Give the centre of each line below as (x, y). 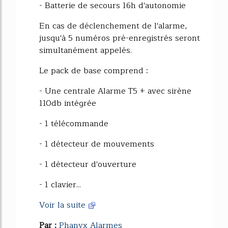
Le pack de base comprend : (94, 71)
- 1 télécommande (74, 124)
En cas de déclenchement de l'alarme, (113, 26)
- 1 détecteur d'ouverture (88, 164)
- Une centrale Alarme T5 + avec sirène (115, 91)
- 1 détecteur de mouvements (97, 144)
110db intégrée (68, 103)
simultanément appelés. (85, 50)
